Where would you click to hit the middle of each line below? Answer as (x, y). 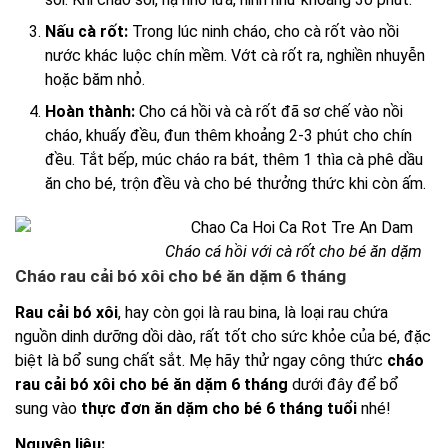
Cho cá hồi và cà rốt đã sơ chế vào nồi (269, 111)
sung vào (48, 408)
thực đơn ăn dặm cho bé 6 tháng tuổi (219, 408)
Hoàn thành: (90, 111)
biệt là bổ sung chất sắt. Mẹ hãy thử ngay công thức (201, 360)
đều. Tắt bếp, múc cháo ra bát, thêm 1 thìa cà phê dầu (234, 159)
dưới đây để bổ (343, 384)
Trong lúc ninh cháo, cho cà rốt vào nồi (263, 31)
